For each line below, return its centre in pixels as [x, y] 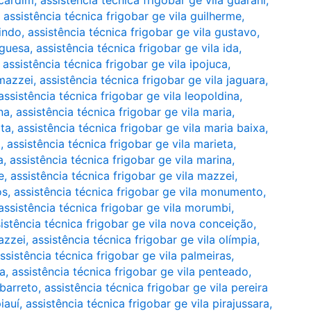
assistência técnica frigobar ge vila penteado [130, 271]
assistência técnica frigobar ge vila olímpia [144, 239]
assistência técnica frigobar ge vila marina [121, 160]
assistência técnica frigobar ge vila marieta [120, 144]
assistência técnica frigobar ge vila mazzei [123, 176]
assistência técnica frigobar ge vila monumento [138, 192]
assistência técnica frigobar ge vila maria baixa [141, 128]
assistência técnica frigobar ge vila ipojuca [115, 64]
